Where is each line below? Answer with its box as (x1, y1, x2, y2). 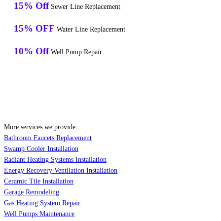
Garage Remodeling (4, 188, 59, 196)
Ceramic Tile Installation (4, 178, 74, 185)
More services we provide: (4, 123, 77, 131)
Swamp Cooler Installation (4, 145, 78, 153)
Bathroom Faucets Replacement (4, 134, 92, 142)
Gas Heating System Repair (4, 199, 80, 207)
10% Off (14, 46, 49, 57)
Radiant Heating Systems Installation (4, 156, 107, 164)
